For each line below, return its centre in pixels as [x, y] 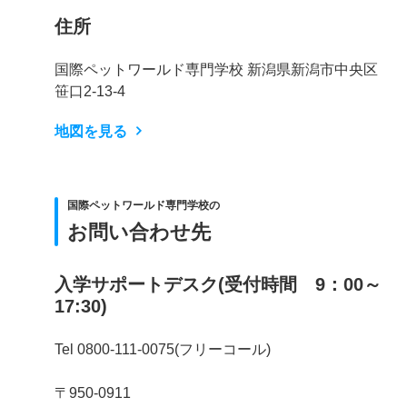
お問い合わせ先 [139, 232]
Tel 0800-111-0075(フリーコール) [163, 349]
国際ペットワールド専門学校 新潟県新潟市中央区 [216, 69]
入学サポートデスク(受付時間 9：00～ [218, 284]
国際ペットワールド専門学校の [144, 205]
